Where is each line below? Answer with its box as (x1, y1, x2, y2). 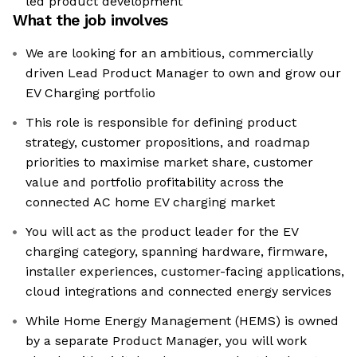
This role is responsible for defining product (25, 115, 296, 131)
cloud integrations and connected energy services (25, 284, 331, 300)
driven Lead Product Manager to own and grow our (25, 65, 341, 81)
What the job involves (13, 11, 168, 30)
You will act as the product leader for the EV (25, 224, 299, 240)
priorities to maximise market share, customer (25, 155, 313, 171)
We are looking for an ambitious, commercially (25, 45, 313, 61)
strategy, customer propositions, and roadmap (25, 135, 310, 151)
